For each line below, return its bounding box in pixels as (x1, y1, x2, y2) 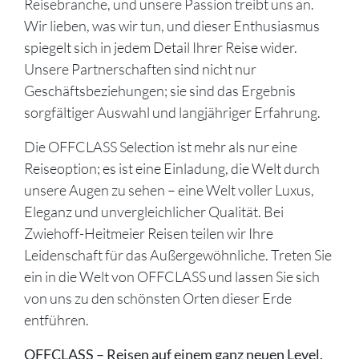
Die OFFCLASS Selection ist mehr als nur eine (24, 138, 297, 155)
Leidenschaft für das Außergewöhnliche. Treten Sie (24, 246, 332, 264)
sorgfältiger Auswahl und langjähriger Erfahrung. (24, 103, 321, 121)
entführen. (24, 311, 89, 329)
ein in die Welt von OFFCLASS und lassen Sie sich (24, 268, 320, 285)
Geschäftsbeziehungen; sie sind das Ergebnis (24, 82, 296, 99)
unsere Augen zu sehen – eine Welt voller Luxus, (24, 181, 314, 199)
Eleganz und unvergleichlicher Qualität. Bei (24, 203, 284, 220)
